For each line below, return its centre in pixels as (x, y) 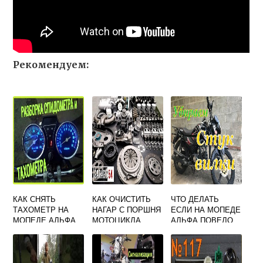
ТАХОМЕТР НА (41, 209)
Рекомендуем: (51, 65)
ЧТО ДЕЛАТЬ (195, 199)
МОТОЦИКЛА (116, 220)
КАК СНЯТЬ (35, 199)
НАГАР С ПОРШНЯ (126, 209)
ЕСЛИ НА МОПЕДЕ (206, 209)
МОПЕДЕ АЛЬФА (45, 220)
